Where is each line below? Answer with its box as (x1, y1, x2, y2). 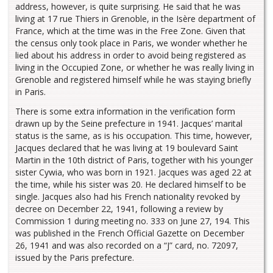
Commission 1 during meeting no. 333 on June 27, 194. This (15, 214, 250, 227)
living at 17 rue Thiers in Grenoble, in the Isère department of (15, 13, 255, 25)
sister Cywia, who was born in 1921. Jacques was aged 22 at (15, 166, 252, 178)
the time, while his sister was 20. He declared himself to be (15, 178, 246, 190)
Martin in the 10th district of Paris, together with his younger (15, 154, 253, 166)
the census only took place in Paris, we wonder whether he (15, 37, 247, 49)
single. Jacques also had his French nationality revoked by (15, 190, 240, 202)
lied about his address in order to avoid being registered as (15, 49, 246, 62)
